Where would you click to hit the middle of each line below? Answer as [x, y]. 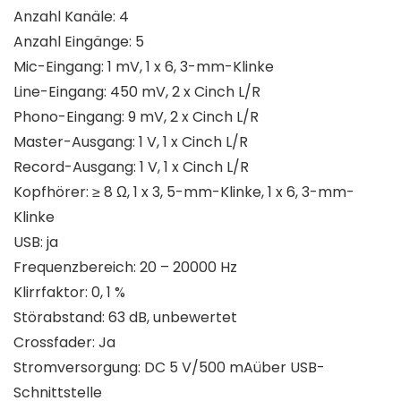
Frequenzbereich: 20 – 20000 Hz [125, 268]
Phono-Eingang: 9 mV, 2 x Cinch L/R [136, 117]
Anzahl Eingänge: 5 [79, 42]
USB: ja [36, 243]
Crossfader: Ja [64, 343]
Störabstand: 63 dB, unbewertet [125, 318]
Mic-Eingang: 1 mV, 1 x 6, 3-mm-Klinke [144, 67]
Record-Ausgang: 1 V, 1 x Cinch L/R [131, 167]
